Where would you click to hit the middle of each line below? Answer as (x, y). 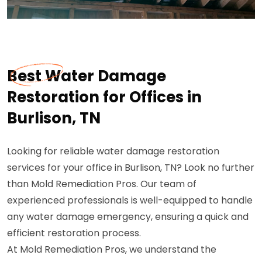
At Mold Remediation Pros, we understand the (112, 249)
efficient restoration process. (74, 233)
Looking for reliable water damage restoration (113, 151)
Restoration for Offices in (104, 97)
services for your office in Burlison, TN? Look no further (131, 167)
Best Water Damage (87, 76)
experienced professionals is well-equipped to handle (130, 200)
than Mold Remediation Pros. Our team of (102, 184)
